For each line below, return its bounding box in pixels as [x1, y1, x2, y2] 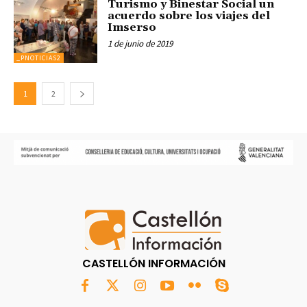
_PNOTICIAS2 [16, 53, 61, 63]
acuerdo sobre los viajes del [108, 8, 271, 23]
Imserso [108, 20, 157, 34]
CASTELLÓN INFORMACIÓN [82, 256, 225, 272]
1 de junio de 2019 [108, 37, 173, 49]
